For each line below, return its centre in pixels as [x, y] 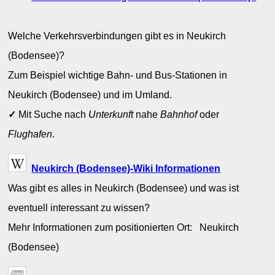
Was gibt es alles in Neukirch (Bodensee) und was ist [124, 188]
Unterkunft [111, 114]
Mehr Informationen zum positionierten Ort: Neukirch [124, 227]
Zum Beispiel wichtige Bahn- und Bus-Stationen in [118, 75]
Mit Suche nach [52, 114]
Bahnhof [179, 114]
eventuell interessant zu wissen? [79, 208]
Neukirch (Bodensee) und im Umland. [90, 95]
